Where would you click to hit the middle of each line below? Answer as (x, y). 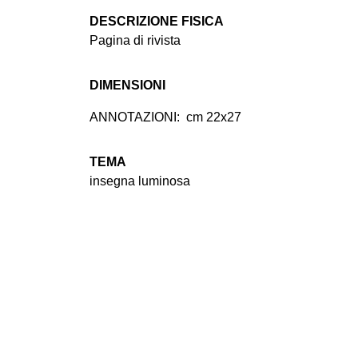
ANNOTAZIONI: (135, 117)
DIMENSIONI (127, 86)
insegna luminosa (140, 181)
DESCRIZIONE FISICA (157, 22)
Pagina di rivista (135, 41)
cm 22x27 (214, 117)
